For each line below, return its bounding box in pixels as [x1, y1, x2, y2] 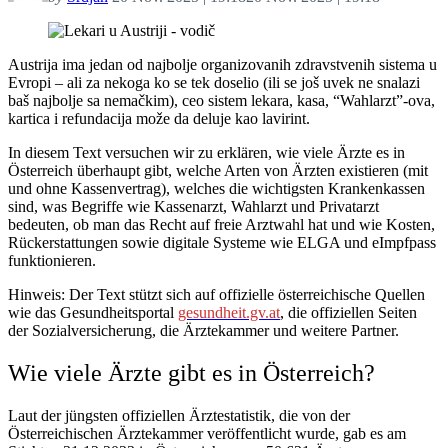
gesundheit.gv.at [178, 303, 280, 321]
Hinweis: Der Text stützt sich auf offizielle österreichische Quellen [8, 285, 425, 303]
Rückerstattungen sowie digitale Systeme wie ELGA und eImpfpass [8, 233, 436, 251]
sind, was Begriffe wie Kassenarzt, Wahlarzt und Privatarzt [8, 197, 379, 215]
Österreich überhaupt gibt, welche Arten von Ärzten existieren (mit [8, 161, 428, 179]
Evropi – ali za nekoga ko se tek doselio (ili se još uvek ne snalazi [8, 73, 420, 91]
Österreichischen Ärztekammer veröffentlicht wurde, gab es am [8, 424, 406, 442]
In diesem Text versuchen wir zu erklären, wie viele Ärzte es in [8, 143, 405, 161]
